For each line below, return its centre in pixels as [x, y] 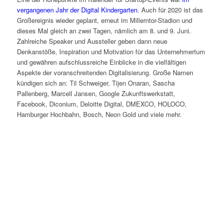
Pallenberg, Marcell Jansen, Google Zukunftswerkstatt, [96, 94]
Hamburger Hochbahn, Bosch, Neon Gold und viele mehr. [99, 114]
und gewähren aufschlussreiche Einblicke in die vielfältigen [101, 62]
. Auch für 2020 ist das [170, 10]
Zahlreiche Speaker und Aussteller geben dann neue [92, 41]
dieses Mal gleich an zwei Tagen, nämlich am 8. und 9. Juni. [104, 31]
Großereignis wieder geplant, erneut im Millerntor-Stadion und [104, 20]
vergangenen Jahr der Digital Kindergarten [77, 10]
